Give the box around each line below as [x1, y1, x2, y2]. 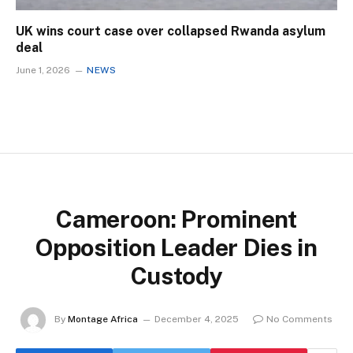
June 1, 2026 [16, 64, 70, 76]
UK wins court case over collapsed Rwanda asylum [16, 23, 325, 39]
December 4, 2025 [154, 314, 239, 325]
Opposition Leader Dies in [35, 232, 318, 262]
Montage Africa [68, 314, 138, 325]
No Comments [266, 314, 333, 325]
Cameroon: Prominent [55, 204, 298, 233]
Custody [130, 261, 223, 290]
